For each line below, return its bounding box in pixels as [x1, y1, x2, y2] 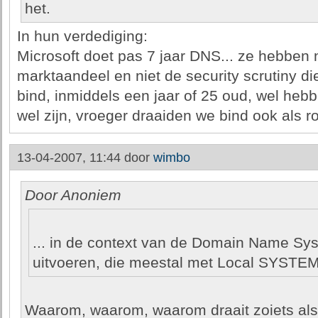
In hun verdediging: [16, 28, 148, 45]
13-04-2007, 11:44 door [16, 150, 153, 165]
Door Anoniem [24, 187, 121, 204]
